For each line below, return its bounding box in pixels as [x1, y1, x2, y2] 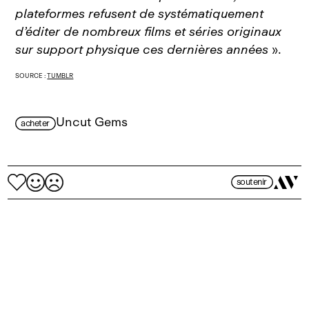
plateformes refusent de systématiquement [15, 3, 264, 24]
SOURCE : [15, 70, 48, 81]
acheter [21, 115, 50, 130]
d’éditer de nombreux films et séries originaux [15, 21, 282, 42]
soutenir [236, 175, 267, 190]
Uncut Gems [55, 111, 128, 132]
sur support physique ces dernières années [15, 39, 269, 60]
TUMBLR [47, 70, 74, 81]
